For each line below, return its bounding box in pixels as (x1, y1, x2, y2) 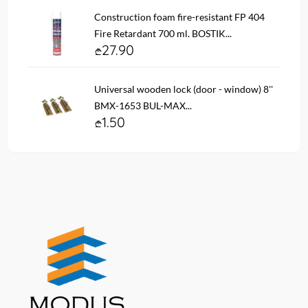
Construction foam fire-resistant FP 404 (94, 10, 265, 23)
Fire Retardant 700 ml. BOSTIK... (94, 27, 232, 39)
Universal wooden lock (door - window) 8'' (94, 82, 273, 95)
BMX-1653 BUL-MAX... (94, 99, 192, 111)
